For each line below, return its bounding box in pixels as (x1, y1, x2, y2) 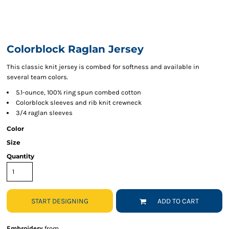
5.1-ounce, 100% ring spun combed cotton (16, 88, 141, 96)
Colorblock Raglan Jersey (7, 43, 144, 55)
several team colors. (7, 73, 68, 81)
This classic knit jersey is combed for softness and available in (7, 63, 199, 71)
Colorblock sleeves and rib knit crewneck (16, 99, 142, 106)
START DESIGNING (31, 197, 88, 206)
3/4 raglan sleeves (16, 109, 73, 117)
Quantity (7, 152, 34, 160)
